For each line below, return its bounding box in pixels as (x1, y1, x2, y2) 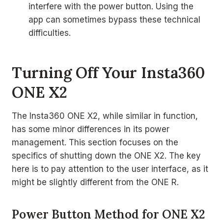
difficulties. (28, 28, 71, 38)
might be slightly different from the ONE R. (12, 177, 179, 187)
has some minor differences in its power (12, 124, 169, 134)
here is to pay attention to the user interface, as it (12, 164, 208, 174)
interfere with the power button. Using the (28, 1, 193, 11)
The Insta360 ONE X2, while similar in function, (12, 111, 198, 121)
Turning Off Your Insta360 (12, 62, 205, 82)
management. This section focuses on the (12, 137, 178, 147)
